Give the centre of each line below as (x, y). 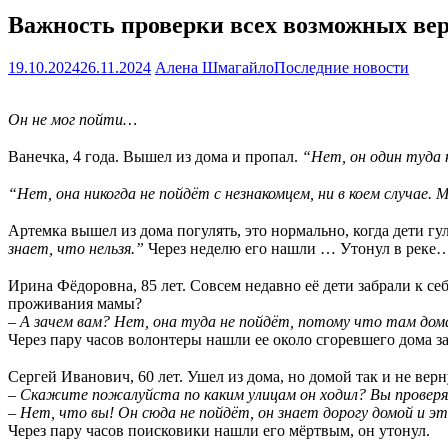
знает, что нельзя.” (76, 248)
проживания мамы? (75, 303)
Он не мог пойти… (72, 119)
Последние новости (341, 67)
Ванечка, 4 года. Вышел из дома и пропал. (155, 156)
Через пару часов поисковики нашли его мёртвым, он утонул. (219, 430)
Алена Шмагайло (214, 67)
